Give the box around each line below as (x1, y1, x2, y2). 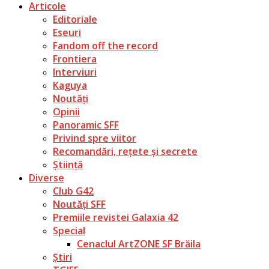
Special (53, 223, 85, 237)
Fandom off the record (53, 38, 158, 52)
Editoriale (53, 12, 97, 26)
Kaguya (53, 78, 87, 92)
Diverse (29, 171, 64, 184)
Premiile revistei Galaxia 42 (53, 210, 178, 224)
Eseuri (53, 25, 81, 39)
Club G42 (53, 184, 94, 198)
